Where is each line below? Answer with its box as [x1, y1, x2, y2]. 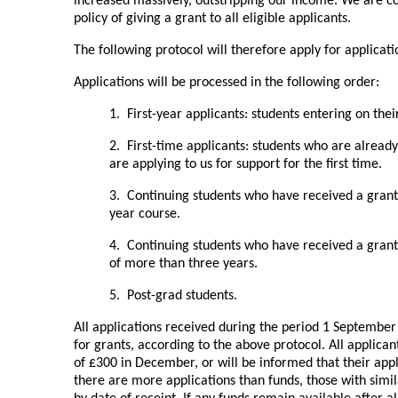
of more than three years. [108, 256, 258, 271]
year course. [108, 206, 180, 221]
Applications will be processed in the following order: [73, 75, 379, 90]
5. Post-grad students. [108, 288, 237, 303]
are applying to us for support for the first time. [108, 156, 382, 171]
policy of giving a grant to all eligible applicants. [73, 11, 351, 26]
